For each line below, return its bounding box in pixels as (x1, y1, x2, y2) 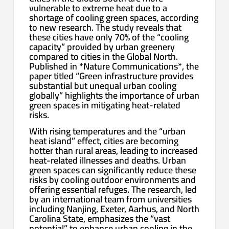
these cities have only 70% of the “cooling (29, 28, 189, 45)
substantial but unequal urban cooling (29, 77, 177, 94)
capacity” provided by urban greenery (29, 38, 175, 55)
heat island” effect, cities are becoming (29, 132, 179, 150)
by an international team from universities (29, 191, 192, 208)
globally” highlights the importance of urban (29, 86, 200, 104)
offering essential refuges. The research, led (29, 181, 197, 198)
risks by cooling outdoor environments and (29, 171, 196, 189)
